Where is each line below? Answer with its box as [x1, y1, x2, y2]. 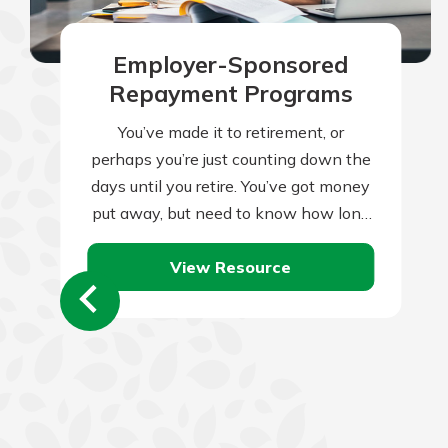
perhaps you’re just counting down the [90, 149, 371, 170]
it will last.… [188, 230, 274, 251]
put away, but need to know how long [91, 203, 370, 224]
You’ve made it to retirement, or [117, 122, 344, 143]
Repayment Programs [108, 78, 353, 108]
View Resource [170, 256, 292, 277]
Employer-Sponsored [113, 49, 349, 79]
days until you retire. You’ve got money [91, 176, 371, 197]
